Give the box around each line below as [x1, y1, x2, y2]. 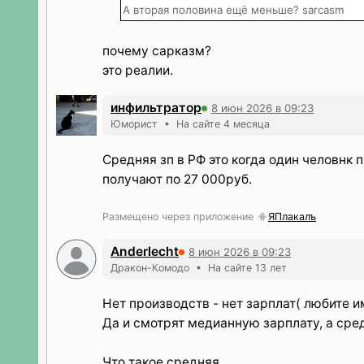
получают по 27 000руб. [102, 171, 252, 187]
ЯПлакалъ [268, 210, 316, 223]
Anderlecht [110, 244, 179, 259]
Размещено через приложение [102, 210, 257, 223]
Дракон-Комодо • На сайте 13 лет [110, 262, 287, 274]
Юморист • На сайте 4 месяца [110, 118, 270, 130]
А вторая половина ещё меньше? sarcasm [123, 3, 344, 16]
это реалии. [102, 63, 173, 78]
